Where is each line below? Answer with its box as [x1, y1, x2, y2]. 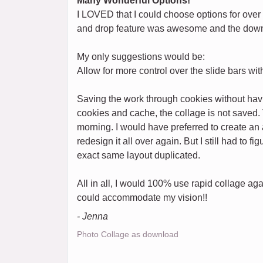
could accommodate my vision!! [77, 193, 207, 203]
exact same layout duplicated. [77, 150, 200, 161]
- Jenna [77, 211, 108, 222]
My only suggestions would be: [77, 52, 205, 62]
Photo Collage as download [77, 230, 178, 240]
